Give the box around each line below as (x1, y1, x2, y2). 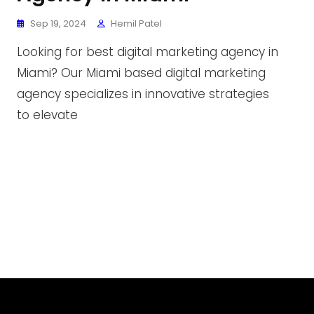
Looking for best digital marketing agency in (17, 43, 278, 60)
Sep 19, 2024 (30, 17, 86, 30)
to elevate (17, 107, 78, 123)
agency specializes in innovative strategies (17, 86, 269, 102)
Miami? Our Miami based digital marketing (17, 64, 266, 81)
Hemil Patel (111, 17, 162, 30)
